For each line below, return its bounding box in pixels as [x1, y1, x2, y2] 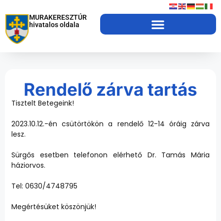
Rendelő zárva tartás [24, 78, 197, 100]
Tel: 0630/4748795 [11, 181, 77, 191]
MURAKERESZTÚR [29, 13, 87, 21]
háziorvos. [11, 160, 45, 170]
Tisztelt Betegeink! [11, 98, 74, 108]
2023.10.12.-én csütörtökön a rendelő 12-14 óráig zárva [11, 118, 210, 129]
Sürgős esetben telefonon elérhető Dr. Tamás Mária [11, 149, 210, 160]
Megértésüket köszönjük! [11, 201, 96, 212]
